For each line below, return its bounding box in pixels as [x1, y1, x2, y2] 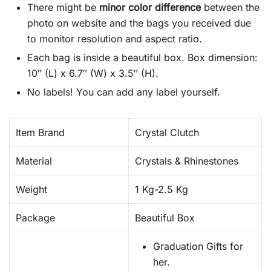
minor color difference [99, 1, 201, 13]
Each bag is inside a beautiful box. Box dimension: [27, 51, 258, 64]
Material [16, 155, 52, 167]
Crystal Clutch [135, 126, 199, 139]
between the [201, 1, 260, 13]
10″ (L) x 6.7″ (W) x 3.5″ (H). [27, 67, 158, 79]
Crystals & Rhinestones [135, 155, 238, 167]
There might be [27, 1, 99, 13]
